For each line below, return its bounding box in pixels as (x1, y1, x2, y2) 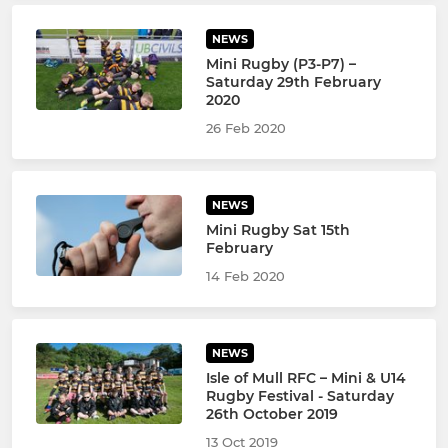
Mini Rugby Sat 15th (205, 220, 350, 239)
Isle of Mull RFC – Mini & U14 (205, 368, 406, 387)
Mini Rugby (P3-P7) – (205, 54, 356, 73)
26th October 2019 (205, 404, 338, 423)
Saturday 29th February (205, 72, 381, 91)
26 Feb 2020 (205, 119, 286, 136)
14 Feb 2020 (205, 267, 285, 284)
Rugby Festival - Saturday (205, 386, 394, 405)
